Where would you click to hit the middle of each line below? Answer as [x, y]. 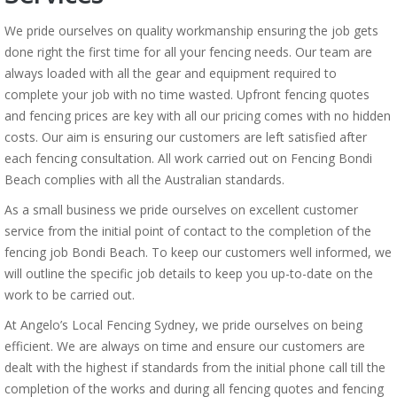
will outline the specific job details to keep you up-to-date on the [189, 273]
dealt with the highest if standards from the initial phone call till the [195, 367]
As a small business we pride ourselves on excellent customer [181, 210]
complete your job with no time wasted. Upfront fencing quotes [187, 94]
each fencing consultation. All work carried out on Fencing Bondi [188, 158]
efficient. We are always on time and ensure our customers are [185, 346]
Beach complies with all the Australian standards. [144, 179]
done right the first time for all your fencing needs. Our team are [188, 52]
